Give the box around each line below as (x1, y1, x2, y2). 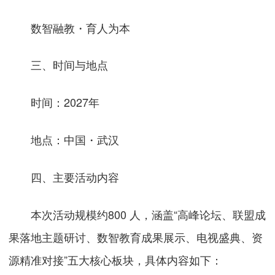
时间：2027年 (9, 94, 100, 110)
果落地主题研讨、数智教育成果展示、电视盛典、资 (9, 229, 263, 245)
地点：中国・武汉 (9, 131, 120, 148)
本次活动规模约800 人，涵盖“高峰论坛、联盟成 (9, 206, 266, 222)
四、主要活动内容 (31, 169, 120, 185)
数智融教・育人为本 (9, 19, 131, 36)
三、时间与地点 (31, 56, 109, 73)
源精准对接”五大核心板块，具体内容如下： (9, 252, 223, 268)
